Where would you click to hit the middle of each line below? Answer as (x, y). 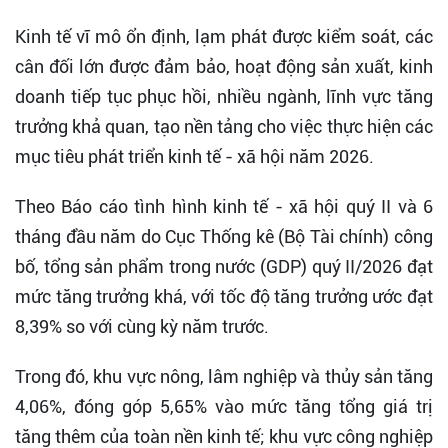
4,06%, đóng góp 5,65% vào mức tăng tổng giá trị (224, 407)
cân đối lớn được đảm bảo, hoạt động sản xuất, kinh (224, 67)
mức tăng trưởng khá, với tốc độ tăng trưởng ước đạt (224, 297)
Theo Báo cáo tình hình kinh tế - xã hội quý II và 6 (224, 207)
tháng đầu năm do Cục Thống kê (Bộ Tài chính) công (224, 237)
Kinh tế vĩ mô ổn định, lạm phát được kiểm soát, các (224, 37)
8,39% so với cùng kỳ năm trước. (142, 327)
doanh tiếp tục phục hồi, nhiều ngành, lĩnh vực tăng (224, 97)
